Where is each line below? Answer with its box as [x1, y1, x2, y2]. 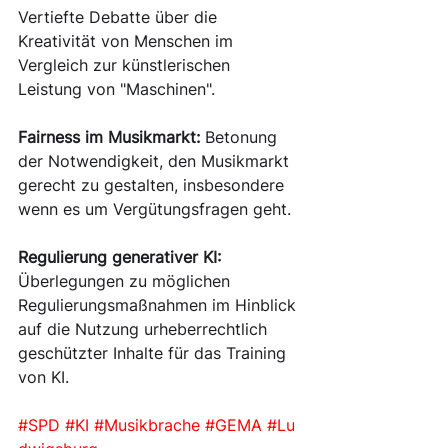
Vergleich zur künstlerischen [18, 55, 235, 75]
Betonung [200, 127, 282, 147]
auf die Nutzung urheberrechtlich [18, 319, 272, 339]
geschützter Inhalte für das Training [18, 343, 291, 363]
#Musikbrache [94, 415, 200, 435]
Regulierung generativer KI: [18, 247, 221, 267]
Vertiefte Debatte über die [18, 7, 222, 27]
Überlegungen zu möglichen [18, 271, 235, 291]
